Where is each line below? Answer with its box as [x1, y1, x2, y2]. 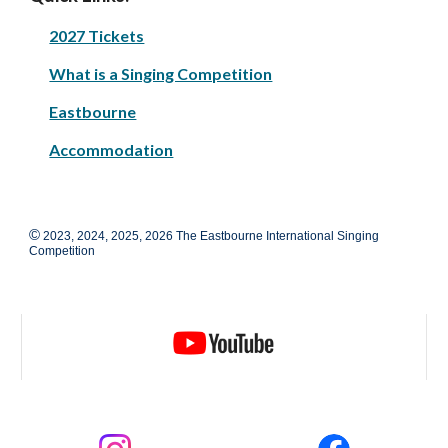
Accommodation [49, 140, 174, 160]
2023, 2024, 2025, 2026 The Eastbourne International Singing [40, 229, 380, 243]
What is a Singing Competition [49, 64, 273, 84]
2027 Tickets [49, 26, 145, 46]
